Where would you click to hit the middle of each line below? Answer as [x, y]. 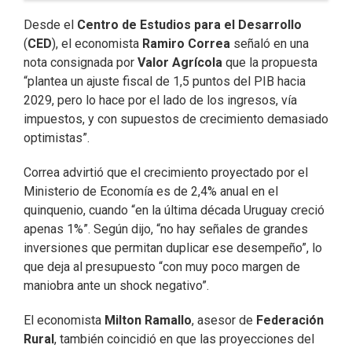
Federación [290, 320]
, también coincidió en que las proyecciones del [184, 339]
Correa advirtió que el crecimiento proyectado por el [166, 172]
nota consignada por [81, 62]
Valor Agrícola [180, 62]
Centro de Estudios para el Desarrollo [189, 25]
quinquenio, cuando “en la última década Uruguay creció [174, 210]
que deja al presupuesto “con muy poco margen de [162, 267]
